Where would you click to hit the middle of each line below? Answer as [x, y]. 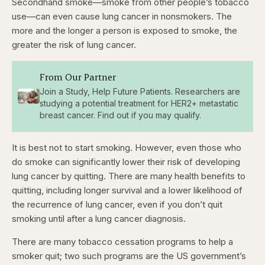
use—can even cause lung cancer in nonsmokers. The [122, 16]
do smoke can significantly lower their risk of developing [126, 161]
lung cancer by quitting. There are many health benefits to [129, 176]
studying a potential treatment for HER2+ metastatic [139, 103]
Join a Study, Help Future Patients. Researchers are [140, 91]
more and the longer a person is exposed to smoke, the [125, 30]
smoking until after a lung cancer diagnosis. [100, 218]
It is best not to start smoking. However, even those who [127, 147]
